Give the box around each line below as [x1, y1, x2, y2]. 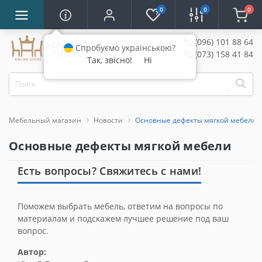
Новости [94, 115, 123, 125]
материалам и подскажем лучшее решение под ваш [18, 212, 229, 224]
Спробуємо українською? [73, 42, 176, 53]
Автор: [18, 246, 46, 257]
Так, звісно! [87, 54, 133, 65]
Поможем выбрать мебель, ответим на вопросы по [18, 200, 223, 212]
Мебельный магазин [9, 115, 81, 125]
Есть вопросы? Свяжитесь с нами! [18, 163, 202, 178]
